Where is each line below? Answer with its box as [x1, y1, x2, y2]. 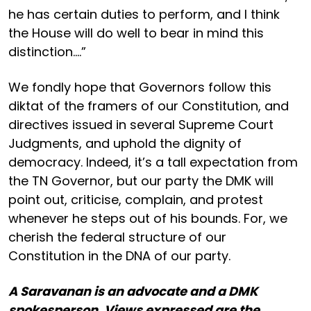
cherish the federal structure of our [8, 228, 226, 246]
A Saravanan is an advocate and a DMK [8, 282, 258, 300]
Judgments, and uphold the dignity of [8, 134, 242, 152]
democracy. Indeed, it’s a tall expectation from [8, 153, 298, 171]
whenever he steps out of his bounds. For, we [8, 209, 287, 227]
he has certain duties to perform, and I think [8, 5, 280, 23]
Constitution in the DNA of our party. [8, 246, 230, 264]
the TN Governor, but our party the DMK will [8, 171, 274, 190]
